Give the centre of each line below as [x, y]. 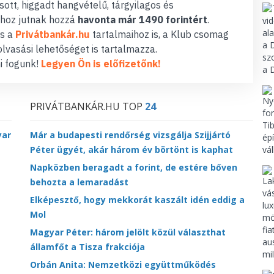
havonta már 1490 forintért [143, 20]
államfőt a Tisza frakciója [87, 247]
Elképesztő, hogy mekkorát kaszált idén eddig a [137, 200]
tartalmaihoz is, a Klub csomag [159, 34]
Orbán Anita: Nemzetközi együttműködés [123, 265]
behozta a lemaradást [79, 182]
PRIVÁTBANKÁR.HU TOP [87, 106]
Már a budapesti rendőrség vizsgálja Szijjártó [130, 135]
